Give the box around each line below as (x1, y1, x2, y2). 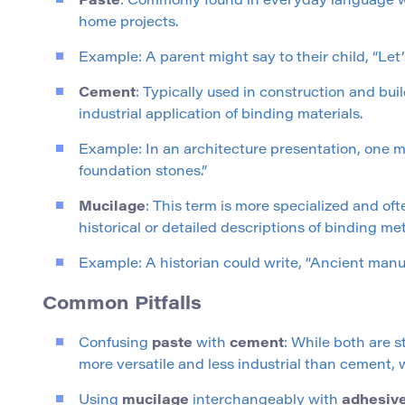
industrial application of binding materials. (79, 108, 363, 123)
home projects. (79, 16, 178, 31)
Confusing (79, 337, 152, 352)
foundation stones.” (79, 165, 207, 180)
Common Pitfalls (42, 296, 202, 315)
